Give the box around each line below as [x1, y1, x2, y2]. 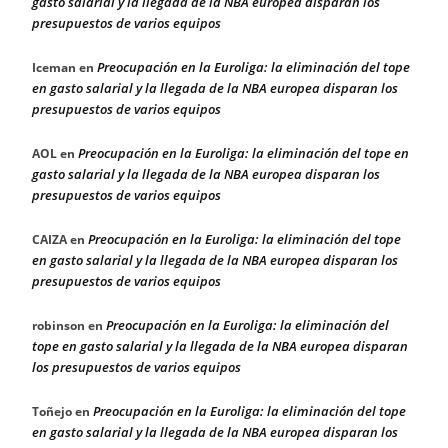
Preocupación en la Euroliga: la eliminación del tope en [78, 143, 409, 162]
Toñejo [32, 402, 72, 420]
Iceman [32, 58, 76, 76]
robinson [32, 316, 85, 334]
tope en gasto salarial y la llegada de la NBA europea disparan [32, 336, 408, 355]
